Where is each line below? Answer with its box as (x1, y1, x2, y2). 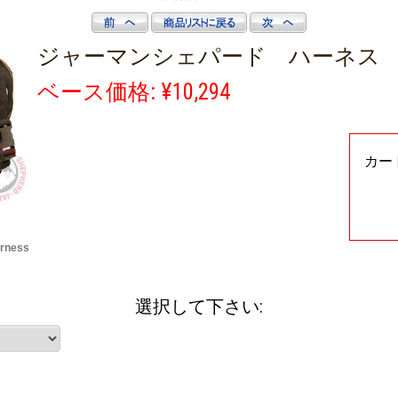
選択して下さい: (135, 296, 263, 318)
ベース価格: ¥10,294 (37, 79, 230, 106)
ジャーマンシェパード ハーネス (37, 43, 380, 69)
